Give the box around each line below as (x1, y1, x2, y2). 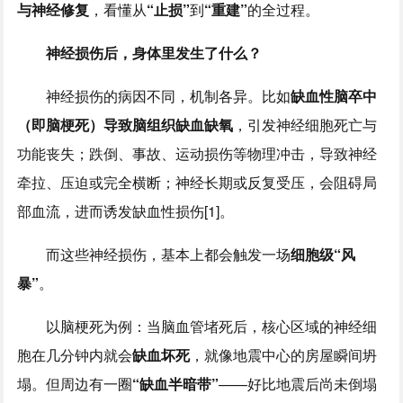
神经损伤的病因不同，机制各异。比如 (17, 85, 291, 106)
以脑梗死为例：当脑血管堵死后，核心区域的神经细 (17, 316, 378, 336)
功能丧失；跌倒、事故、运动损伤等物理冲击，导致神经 (17, 143, 378, 164)
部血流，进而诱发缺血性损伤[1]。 (17, 201, 235, 221)
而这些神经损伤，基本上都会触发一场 (17, 244, 291, 264)
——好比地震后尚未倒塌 (219, 373, 378, 394)
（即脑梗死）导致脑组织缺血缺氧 (17, 114, 234, 135)
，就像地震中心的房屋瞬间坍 (190, 345, 378, 365)
